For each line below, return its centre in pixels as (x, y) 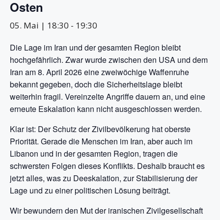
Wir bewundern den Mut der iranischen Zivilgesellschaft (106, 211)
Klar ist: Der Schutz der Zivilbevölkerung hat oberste (100, 129)
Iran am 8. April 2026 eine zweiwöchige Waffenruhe (99, 72)
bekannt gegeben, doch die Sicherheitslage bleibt (96, 84)
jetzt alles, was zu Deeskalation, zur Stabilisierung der (104, 178)
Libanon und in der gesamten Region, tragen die (94, 154)
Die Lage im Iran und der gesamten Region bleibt (95, 48)
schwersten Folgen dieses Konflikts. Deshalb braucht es (107, 166)
